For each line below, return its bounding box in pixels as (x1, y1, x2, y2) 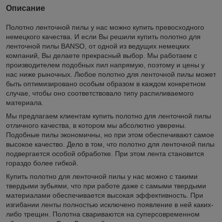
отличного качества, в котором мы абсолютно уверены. (6, 121, 186, 129)
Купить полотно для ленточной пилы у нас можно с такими (6, 172, 198, 180)
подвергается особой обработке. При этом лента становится (6, 149, 204, 158)
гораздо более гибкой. (6, 159, 78, 167)
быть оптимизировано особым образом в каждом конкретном (6, 79, 206, 88)
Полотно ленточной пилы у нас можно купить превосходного (6, 23, 204, 31)
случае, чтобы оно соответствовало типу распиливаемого (6, 89, 194, 97)
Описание (6, 3, 45, 12)
